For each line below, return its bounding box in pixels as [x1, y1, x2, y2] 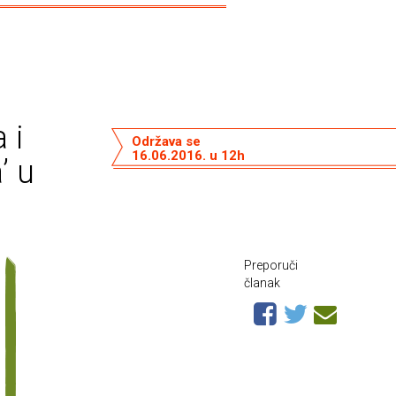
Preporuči [244, 258, 298, 272]
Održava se [131, 133, 201, 149]
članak [244, 276, 280, 290]
